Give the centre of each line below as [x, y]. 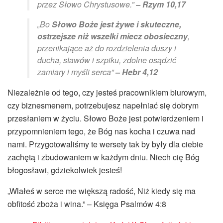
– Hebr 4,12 [137, 72]
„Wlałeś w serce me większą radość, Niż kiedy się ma [102, 191]
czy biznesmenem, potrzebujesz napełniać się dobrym [103, 105]
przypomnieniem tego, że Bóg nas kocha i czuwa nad [101, 131]
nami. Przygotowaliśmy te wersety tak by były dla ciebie [105, 144]
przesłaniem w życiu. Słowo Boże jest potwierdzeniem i [106, 118]
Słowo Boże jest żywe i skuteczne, [116, 24]
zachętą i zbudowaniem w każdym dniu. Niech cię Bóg [104, 157]
